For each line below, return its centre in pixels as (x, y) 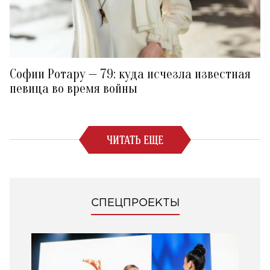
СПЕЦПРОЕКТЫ (135, 203)
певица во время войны (74, 89)
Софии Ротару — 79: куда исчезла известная (130, 74)
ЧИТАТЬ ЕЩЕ (135, 140)
